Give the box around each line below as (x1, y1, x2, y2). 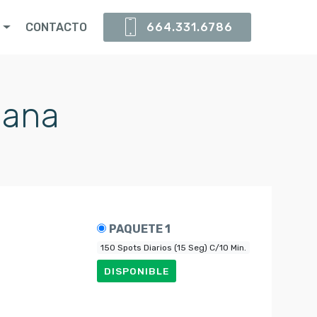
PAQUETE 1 (109, 222, 171, 236)
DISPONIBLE (104, 265, 170, 277)
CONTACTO (25, 20, 88, 34)
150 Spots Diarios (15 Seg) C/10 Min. (100, 243, 247, 253)
